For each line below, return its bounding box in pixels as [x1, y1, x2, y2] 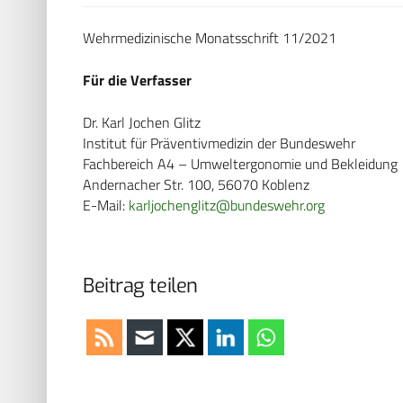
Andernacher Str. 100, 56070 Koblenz [83, 173, 309, 195]
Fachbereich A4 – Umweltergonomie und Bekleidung [83, 152, 398, 175]
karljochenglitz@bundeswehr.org [129, 193, 325, 216]
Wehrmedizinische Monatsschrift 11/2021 [83, 26, 336, 49]
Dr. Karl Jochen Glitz [83, 111, 201, 133]
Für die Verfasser [83, 68, 192, 91]
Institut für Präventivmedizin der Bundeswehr [83, 131, 355, 154]
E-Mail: [83, 193, 129, 216]
